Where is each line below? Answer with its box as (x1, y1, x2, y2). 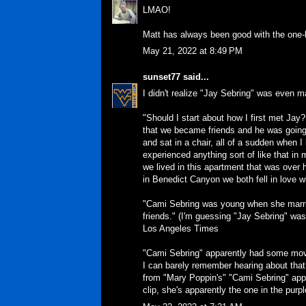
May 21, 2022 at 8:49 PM (143, 46, 242, 56)
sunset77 (143, 71, 180, 82)
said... (180, 71, 209, 82)
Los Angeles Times (143, 223, 219, 234)
